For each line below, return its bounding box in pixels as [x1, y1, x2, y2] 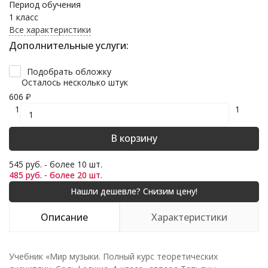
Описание [41, 210, 88, 224]
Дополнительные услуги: [9, 39, 129, 52]
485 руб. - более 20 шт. [9, 169, 102, 181]
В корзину [111, 131, 157, 145]
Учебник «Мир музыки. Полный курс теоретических [9, 250, 218, 262]
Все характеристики [9, 24, 91, 35]
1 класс [9, 11, 38, 23]
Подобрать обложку [27, 65, 111, 77]
